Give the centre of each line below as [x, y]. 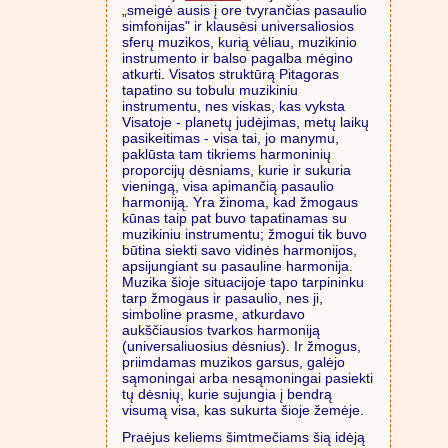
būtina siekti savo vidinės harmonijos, [239, 250]
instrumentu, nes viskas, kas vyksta [233, 106]
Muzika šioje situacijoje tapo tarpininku [243, 282]
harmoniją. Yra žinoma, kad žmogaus [240, 202]
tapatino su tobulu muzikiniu [210, 90]
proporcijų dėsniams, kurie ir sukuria [236, 170]
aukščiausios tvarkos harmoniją [221, 330]
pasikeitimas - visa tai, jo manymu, [230, 138]
